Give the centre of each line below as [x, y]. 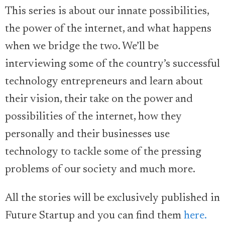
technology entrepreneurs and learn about [104, 82]
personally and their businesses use [87, 135]
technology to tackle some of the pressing [103, 152]
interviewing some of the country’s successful [113, 65]
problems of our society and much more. [100, 170]
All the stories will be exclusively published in [113, 199]
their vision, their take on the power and [99, 100]
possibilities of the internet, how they [93, 117]
